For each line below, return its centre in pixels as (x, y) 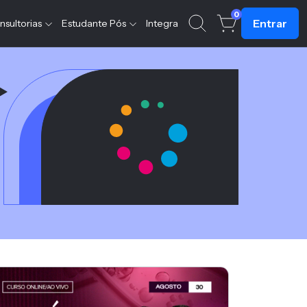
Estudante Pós (95, 23)
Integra (162, 23)
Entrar (270, 23)
